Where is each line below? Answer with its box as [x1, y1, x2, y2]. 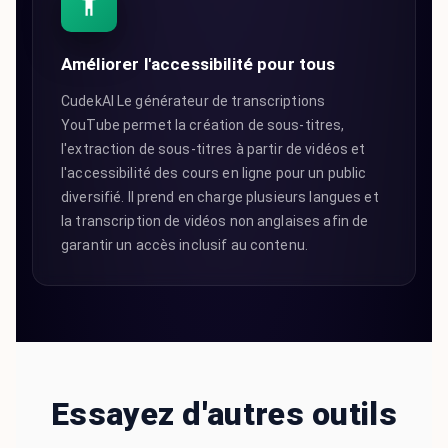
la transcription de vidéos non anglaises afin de [61, 213, 369, 230]
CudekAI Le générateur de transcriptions [61, 93, 326, 110]
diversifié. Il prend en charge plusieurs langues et [61, 189, 379, 206]
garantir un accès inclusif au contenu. [61, 237, 308, 254]
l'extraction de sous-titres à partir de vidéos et [61, 141, 366, 158]
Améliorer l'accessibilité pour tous [61, 54, 336, 75]
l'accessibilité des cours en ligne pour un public [61, 165, 367, 182]
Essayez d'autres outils [51, 395, 397, 434]
